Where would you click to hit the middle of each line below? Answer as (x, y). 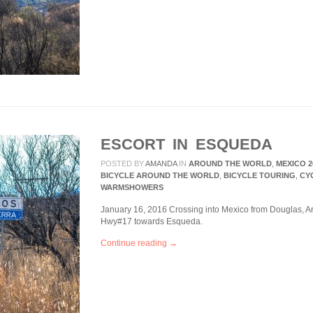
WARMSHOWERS (132, 187)
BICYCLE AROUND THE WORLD (160, 175)
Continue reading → (139, 243)
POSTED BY (122, 163)
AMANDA (160, 163)
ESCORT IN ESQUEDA (187, 144)
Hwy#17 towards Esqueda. (152, 221)
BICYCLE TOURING (260, 175)
